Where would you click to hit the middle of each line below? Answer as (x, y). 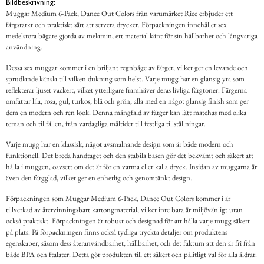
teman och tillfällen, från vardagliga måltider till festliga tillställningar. (106, 124)
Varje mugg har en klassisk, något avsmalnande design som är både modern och (120, 144)
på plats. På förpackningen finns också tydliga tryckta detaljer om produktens (117, 232)
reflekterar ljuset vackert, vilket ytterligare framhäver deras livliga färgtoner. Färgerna (126, 90)
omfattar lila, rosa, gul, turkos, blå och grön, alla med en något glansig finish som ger (127, 101)
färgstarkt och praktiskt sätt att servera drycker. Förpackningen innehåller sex (116, 25)
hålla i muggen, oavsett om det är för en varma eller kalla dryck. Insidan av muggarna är (131, 167)
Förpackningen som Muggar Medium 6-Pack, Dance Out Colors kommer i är (118, 199)
